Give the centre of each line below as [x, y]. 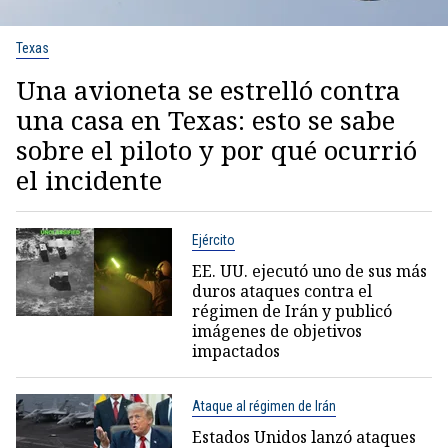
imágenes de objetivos [276, 331]
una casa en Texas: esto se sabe [205, 120]
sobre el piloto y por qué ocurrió [216, 150]
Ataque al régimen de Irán [263, 406]
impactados [235, 351]
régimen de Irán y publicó [291, 311]
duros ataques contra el [281, 291]
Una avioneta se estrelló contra [208, 90]
